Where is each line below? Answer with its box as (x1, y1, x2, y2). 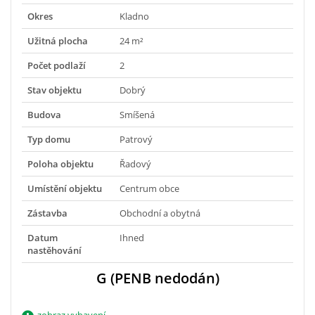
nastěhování (27, 243, 82, 257)
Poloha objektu (27, 157, 94, 170)
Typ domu (27, 132, 70, 146)
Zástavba (27, 206, 67, 219)
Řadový (120, 157, 151, 170)
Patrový (120, 132, 153, 146)
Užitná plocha (27, 34, 88, 47)
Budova (27, 108, 61, 121)
